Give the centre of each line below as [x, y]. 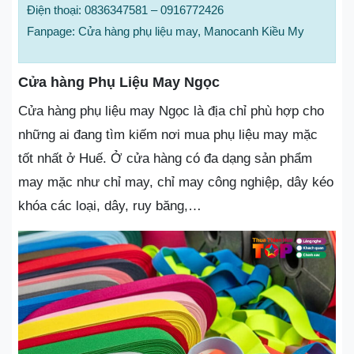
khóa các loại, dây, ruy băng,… [110, 205]
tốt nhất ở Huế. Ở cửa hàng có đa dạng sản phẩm [165, 158]
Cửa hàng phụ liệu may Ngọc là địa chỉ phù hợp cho [171, 111]
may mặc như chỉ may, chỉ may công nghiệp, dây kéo [176, 182]
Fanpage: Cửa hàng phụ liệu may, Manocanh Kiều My [166, 31]
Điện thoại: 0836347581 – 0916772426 [125, 9]
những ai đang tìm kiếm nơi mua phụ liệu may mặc [168, 134]
